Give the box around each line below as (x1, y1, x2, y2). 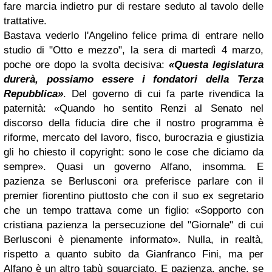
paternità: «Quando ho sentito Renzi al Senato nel (4, 102, 263, 114)
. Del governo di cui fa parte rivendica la (63, 87, 263, 100)
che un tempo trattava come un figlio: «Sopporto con (4, 204, 263, 216)
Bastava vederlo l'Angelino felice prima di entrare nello (4, 29, 263, 41)
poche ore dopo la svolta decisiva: (4, 58, 169, 70)
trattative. (4, 15, 47, 27)
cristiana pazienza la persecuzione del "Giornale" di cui (4, 219, 263, 231)
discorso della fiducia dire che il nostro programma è (4, 117, 263, 129)
